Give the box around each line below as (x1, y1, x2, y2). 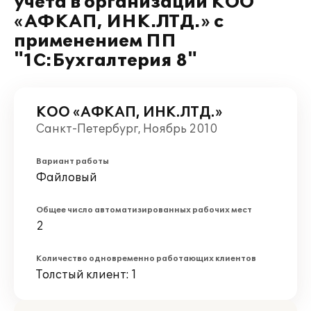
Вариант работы (36, 157, 109, 166)
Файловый (36, 171, 97, 185)
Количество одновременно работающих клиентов (36, 254, 256, 263)
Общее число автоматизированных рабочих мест (36, 205, 252, 215)
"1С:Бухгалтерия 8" (14, 51, 197, 71)
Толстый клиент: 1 (36, 268, 137, 282)
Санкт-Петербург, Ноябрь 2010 (36, 122, 217, 136)
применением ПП (14, 31, 176, 51)
